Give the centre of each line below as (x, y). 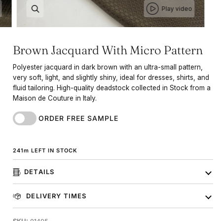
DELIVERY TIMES (55, 196)
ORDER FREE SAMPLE (78, 118)
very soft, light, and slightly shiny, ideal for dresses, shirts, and (111, 78)
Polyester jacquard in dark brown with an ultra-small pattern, (108, 67)
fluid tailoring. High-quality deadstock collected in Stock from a (112, 88)
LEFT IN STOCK (53, 151)
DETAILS (39, 171)
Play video (177, 8)
